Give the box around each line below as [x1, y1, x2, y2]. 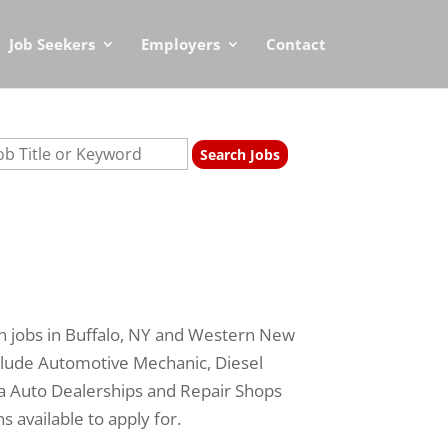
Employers [141, 34, 220, 54]
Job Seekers [9, 34, 95, 54]
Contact [266, 34, 326, 54]
